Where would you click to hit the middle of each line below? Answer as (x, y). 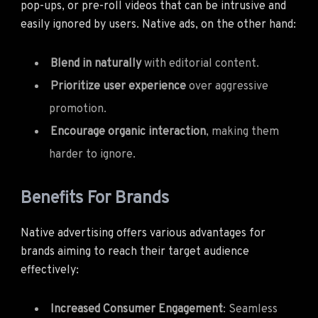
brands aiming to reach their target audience (135, 252)
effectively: (50, 270)
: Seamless (250, 309)
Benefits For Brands (95, 198)
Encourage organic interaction (128, 132)
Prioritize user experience (118, 86)
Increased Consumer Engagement (137, 309)
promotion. (78, 109)
